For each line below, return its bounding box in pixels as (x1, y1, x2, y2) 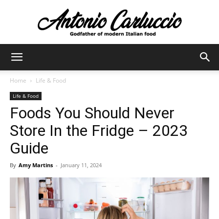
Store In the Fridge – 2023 (10, 121, 188, 140)
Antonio (109, 55, 133, 64)
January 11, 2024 (61, 161, 102, 169)
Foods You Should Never (10, 104, 175, 122)
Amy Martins (19, 161, 53, 169)
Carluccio (109, 99, 139, 108)
